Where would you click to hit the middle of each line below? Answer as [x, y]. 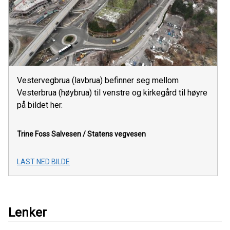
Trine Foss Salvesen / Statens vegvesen [81, 134]
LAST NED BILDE [43, 161]
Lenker [27, 212]
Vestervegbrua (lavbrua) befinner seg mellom [98, 80]
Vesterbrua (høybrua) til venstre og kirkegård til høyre [112, 92]
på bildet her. [40, 105]
